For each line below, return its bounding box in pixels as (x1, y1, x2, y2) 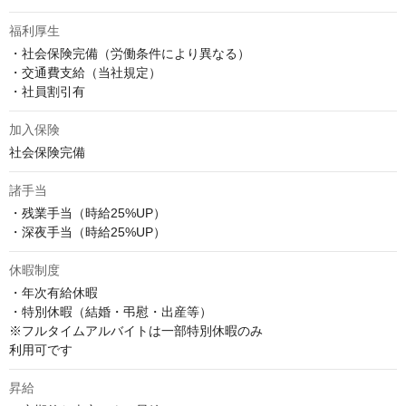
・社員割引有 (9, 84, 85, 100)
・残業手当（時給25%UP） (9, 206, 166, 221)
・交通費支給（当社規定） (9, 65, 161, 81)
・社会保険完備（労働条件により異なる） (9, 46, 250, 62)
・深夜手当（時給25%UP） (9, 225, 166, 240)
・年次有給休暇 (9, 285, 98, 301)
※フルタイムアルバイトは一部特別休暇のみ (9, 324, 263, 339)
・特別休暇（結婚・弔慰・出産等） (9, 304, 212, 320)
